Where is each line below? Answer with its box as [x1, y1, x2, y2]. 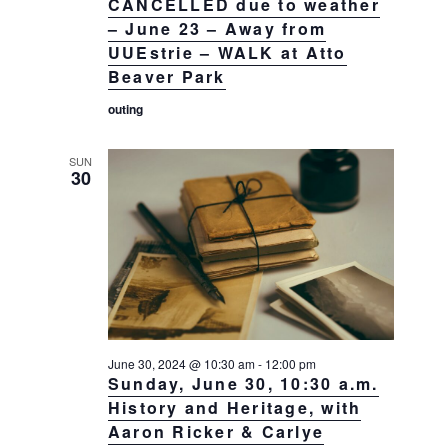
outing [107, 99, 143, 118]
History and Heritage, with [107, 395, 362, 419]
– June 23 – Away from [107, 16, 327, 40]
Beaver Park [107, 64, 226, 88]
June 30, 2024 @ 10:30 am [107, 354, 255, 372]
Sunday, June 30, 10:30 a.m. [107, 371, 379, 395]
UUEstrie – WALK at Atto [107, 40, 347, 64]
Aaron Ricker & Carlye [107, 419, 325, 443]
